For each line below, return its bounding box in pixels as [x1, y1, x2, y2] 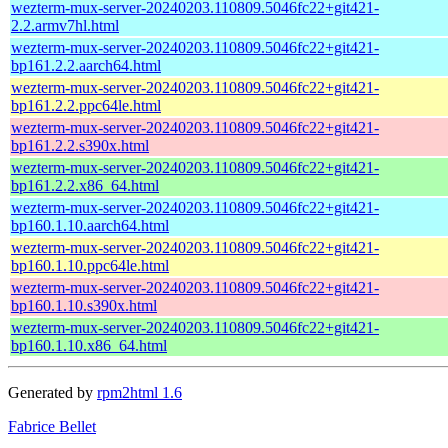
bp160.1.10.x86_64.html [11, 336, 167, 354]
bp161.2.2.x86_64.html [11, 176, 159, 194]
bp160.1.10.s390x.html [11, 296, 157, 314]
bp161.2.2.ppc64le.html [11, 96, 161, 114]
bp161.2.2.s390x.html [11, 136, 149, 154]
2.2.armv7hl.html [11, 16, 119, 34]
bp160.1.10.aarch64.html [11, 216, 169, 234]
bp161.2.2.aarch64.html [11, 56, 161, 74]
